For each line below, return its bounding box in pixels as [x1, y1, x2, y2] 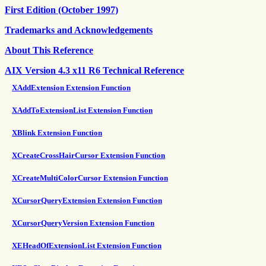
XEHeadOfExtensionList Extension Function [12, 241, 161, 250]
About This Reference [5, 45, 93, 55]
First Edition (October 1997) [5, 5, 118, 15]
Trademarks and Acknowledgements [5, 25, 153, 35]
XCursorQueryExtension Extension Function [12, 196, 162, 205]
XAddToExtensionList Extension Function [12, 106, 153, 115]
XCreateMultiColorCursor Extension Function [12, 173, 168, 182]
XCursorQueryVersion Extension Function [12, 218, 154, 227]
